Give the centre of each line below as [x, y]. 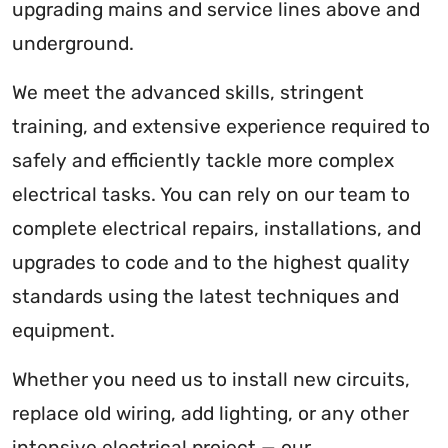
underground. [73, 44]
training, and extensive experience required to [221, 127]
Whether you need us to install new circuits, [211, 380]
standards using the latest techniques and [205, 297]
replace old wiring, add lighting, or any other [210, 414]
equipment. [63, 331]
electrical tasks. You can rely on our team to [211, 195]
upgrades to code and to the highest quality [211, 263]
